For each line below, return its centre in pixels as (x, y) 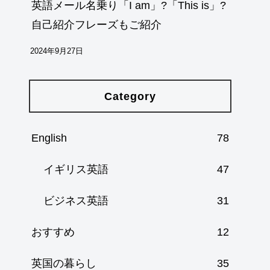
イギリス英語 (76, 169)
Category (130, 96)
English (49, 138)
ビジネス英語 (76, 200)
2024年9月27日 (57, 52)
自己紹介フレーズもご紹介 (96, 25)
